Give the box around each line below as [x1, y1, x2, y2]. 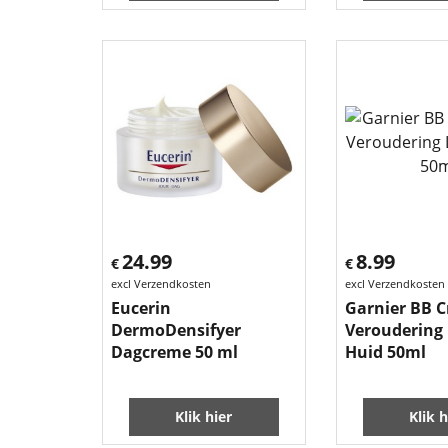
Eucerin [111, 297, 171, 319]
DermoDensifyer [111, 319, 241, 341]
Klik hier [175, 407, 233, 426]
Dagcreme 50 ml [111, 341, 238, 363]
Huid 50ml [345, 341, 426, 363]
